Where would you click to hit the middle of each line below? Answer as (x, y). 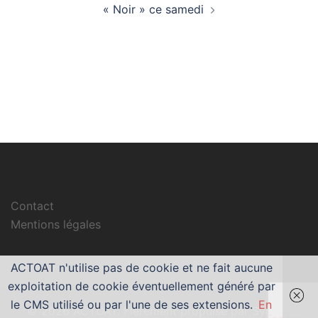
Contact (32, 206)
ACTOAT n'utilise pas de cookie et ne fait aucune (141, 268)
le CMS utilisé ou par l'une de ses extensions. (132, 305)
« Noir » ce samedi (153, 9)
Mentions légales (56, 224)
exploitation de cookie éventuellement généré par (141, 286)
